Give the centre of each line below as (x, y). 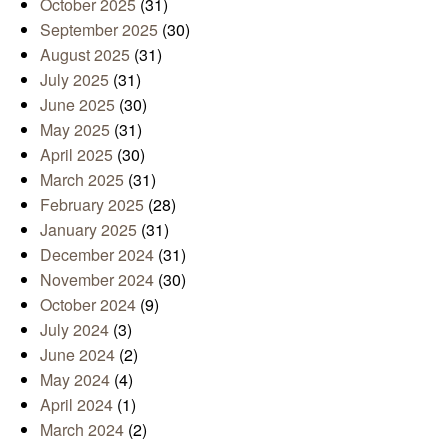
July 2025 (74, 79)
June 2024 (77, 354)
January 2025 (88, 229)
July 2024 (74, 329)
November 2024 (97, 279)
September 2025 (99, 29)
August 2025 (85, 54)
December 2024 (97, 254)
